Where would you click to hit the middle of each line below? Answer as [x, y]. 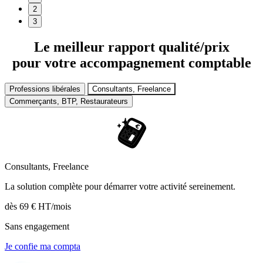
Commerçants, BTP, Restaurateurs [69, 101]
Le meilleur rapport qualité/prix [131, 47]
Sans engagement [37, 226]
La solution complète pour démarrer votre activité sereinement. [120, 186]
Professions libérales [45, 89]
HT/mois [55, 206]
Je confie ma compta [43, 246]
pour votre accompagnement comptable [131, 63]
